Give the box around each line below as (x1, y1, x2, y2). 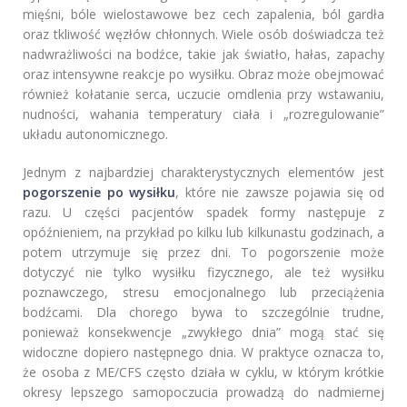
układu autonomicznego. (23, 125, 168, 144)
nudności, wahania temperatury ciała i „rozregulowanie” (23, 105, 384, 124)
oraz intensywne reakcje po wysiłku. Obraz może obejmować (23, 65, 384, 84)
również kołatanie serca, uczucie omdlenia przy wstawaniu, (23, 85, 384, 104)
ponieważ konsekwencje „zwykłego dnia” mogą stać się (23, 323, 384, 342)
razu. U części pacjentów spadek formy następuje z (23, 203, 384, 222)
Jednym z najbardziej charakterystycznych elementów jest (23, 164, 384, 182)
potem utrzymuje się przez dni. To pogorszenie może (23, 243, 384, 262)
